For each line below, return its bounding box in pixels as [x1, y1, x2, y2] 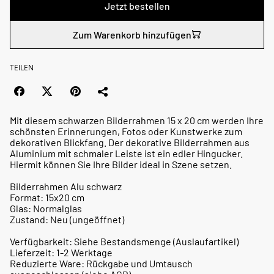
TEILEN [10, 62, 34, 73]
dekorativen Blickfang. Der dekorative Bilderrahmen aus [10, 136, 250, 148]
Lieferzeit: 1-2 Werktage [10, 246, 113, 258]
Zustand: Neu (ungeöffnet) [10, 213, 124, 225]
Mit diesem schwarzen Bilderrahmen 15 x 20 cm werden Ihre [10, 114, 264, 126]
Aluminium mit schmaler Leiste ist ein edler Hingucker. [10, 147, 243, 159]
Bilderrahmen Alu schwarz [10, 180, 122, 192]
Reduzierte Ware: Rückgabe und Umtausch [10, 257, 193, 269]
